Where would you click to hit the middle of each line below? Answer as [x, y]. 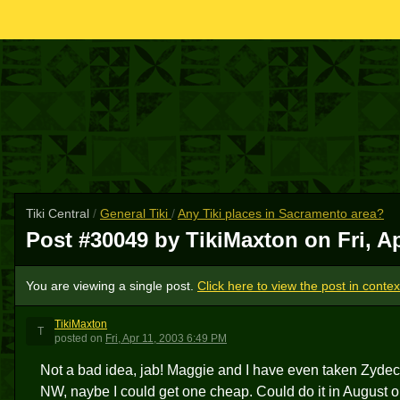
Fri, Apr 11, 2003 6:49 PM [166, 338]
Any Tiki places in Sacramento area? [281, 213]
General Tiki [136, 213]
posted [71, 338]
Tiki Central [59, 213]
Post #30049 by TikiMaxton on [182, 240]
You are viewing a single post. [112, 286]
